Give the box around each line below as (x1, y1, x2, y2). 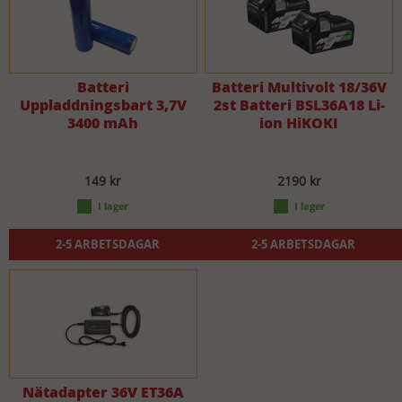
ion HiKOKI (259, 112, 339, 134)
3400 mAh (67, 112, 139, 134)
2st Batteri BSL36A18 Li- (213, 94, 385, 116)
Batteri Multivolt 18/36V (211, 76, 387, 98)
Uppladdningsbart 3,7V (19, 94, 187, 116)
